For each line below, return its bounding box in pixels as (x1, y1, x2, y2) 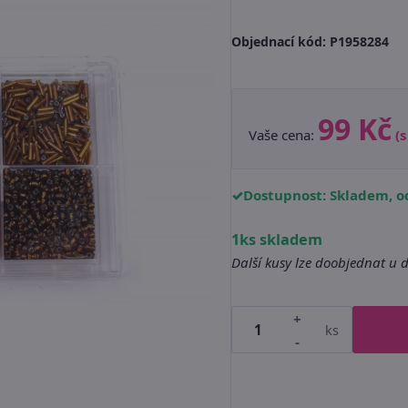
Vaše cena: (249, 126, 318, 144)
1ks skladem (231, 229, 322, 250)
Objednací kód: (231, 33, 330, 50)
